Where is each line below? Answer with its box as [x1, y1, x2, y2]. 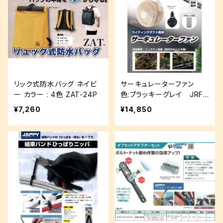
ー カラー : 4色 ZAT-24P [65, 90, 98, 99]
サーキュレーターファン [120, 80, 202, 88]
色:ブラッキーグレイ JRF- [120, 90, 207, 99]
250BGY [120, 101, 149, 109]
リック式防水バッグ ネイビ [14, 80, 97, 88]
